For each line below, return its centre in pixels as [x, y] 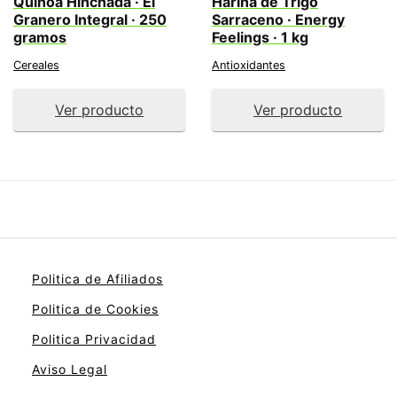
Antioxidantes [249, 65]
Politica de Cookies [95, 309]
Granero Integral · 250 [90, 19]
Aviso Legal [70, 369]
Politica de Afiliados [97, 279]
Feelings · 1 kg [260, 37]
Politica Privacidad [94, 339]
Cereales [36, 65]
